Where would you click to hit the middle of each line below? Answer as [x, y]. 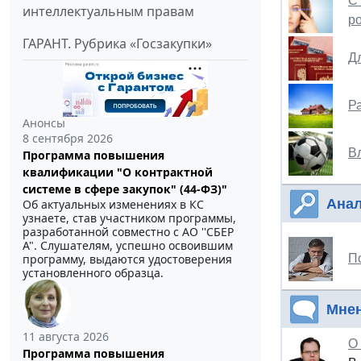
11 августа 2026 [66, 337]
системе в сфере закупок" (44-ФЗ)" [125, 189]
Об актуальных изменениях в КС [113, 205]
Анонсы [44, 123]
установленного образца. [93, 273]
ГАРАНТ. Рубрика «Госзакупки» [117, 44]
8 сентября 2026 [68, 139]
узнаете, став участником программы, [129, 218]
